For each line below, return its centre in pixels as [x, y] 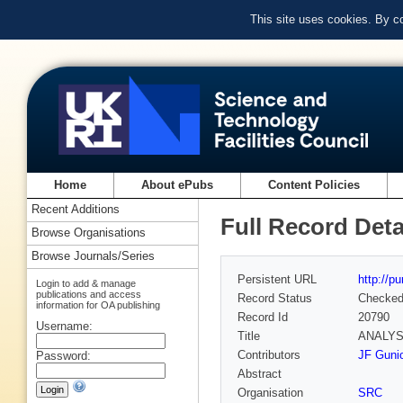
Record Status [275, 299]
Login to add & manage [86, 283]
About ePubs [178, 185]
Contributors [269, 355]
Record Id [263, 318]
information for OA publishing [98, 304]
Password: [63, 355]
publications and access [89, 294]
